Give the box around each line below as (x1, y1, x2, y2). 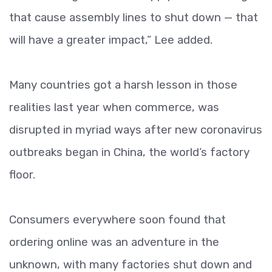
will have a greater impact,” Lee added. (9, 33, 212, 47)
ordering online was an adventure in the (9, 235, 219, 249)
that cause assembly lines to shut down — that (9, 10, 258, 24)
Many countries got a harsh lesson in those (9, 78, 237, 92)
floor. (9, 168, 35, 182)
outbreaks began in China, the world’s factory (9, 145, 250, 159)
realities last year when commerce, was (9, 100, 219, 114)
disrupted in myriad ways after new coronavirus (9, 123, 262, 137)
